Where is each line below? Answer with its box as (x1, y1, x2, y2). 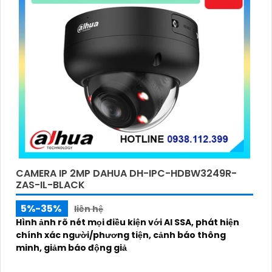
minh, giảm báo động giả (16, 242, 127, 254)
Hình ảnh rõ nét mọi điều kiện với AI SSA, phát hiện (16, 216, 239, 229)
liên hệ (74, 203, 103, 216)
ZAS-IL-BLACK (16, 178, 85, 192)
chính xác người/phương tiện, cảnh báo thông (16, 229, 226, 242)
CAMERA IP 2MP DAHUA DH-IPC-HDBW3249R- (16, 166, 237, 181)
